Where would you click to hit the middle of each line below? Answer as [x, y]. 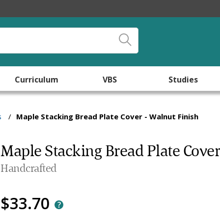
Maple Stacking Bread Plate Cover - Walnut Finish [108, 116]
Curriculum [37, 80]
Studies [183, 80]
